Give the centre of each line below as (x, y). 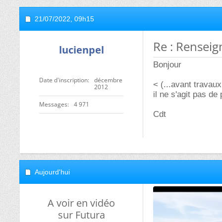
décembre (108, 80)
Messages (53, 104)
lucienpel (81, 50)
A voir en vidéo (81, 203)
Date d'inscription (63, 80)
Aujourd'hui (52, 172)
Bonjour (167, 65)
